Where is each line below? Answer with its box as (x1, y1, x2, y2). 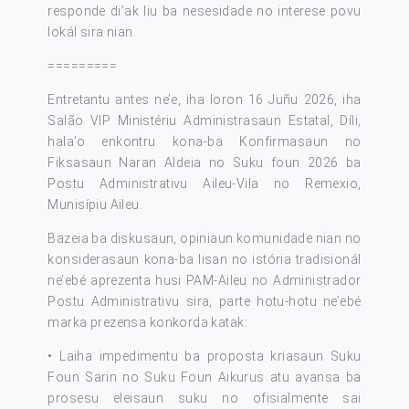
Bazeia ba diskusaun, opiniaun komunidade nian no (47, 231, 362, 246)
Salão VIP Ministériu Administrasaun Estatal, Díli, (47, 113, 362, 128)
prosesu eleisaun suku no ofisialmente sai (47, 391, 362, 405)
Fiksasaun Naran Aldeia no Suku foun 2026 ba (47, 155, 362, 170)
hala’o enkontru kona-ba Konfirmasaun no (47, 134, 362, 149)
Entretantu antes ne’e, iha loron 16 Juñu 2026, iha (47, 92, 362, 107)
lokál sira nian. (47, 25, 137, 39)
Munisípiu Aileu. (47, 197, 143, 212)
